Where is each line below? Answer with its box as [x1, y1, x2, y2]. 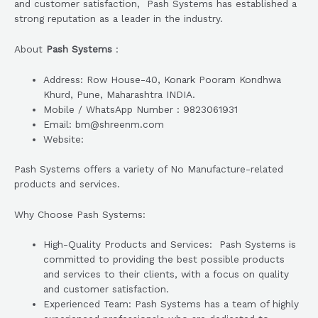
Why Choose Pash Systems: [14, 208, 146, 220]
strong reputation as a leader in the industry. [14, 13, 223, 25]
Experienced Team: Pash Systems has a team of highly [43, 298, 300, 310]
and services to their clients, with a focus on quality [43, 268, 290, 280]
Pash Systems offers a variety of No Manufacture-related [14, 163, 283, 175]
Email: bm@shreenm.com [43, 119, 165, 131]
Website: [43, 133, 84, 146]
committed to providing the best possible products [43, 253, 285, 265]
